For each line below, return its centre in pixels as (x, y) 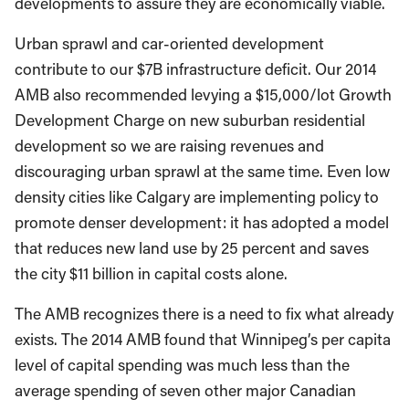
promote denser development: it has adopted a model (202, 222)
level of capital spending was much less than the (182, 365)
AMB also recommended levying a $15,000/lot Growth (203, 94)
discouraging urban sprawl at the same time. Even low (202, 171)
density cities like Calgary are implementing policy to (197, 197)
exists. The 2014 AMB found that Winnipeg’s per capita (203, 339)
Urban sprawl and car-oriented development (169, 43)
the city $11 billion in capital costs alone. (151, 273)
